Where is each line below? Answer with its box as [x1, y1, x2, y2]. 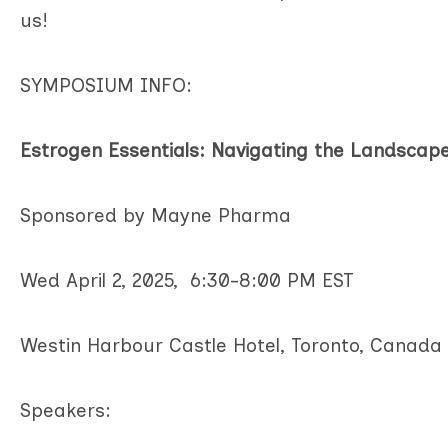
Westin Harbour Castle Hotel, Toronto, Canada [20, 333, 442, 357]
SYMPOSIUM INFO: [20, 73, 198, 97]
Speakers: [20, 398, 111, 422]
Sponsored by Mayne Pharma [20, 203, 291, 227]
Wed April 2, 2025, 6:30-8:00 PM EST [20, 268, 354, 292]
